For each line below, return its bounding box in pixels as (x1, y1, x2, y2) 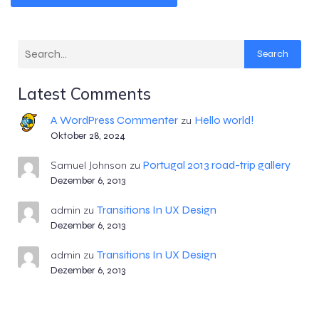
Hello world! (194, 113, 254, 127)
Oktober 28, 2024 (50, 129, 125, 142)
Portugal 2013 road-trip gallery (142, 157, 291, 172)
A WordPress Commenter (50, 113, 178, 127)
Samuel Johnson (50, 158, 127, 172)
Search (257, 48, 288, 61)
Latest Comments (18, 83, 151, 104)
